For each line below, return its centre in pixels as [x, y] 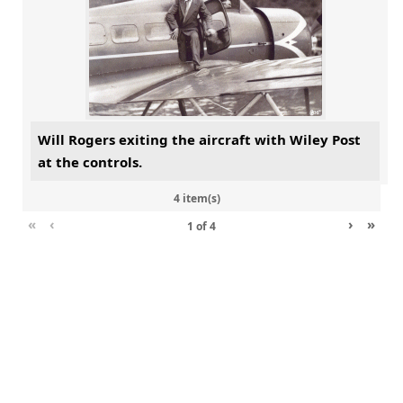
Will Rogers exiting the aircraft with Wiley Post [199, 140]
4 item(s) [197, 198]
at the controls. [90, 162]
